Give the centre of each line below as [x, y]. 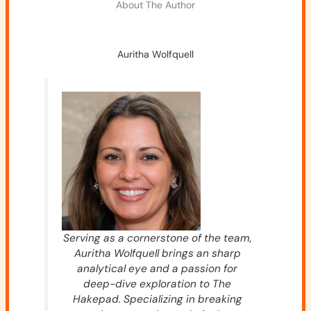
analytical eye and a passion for [157, 268]
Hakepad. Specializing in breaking [157, 299]
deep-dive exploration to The [157, 284]
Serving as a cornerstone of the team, [157, 238]
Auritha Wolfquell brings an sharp [157, 253]
